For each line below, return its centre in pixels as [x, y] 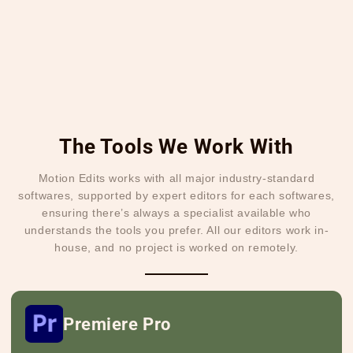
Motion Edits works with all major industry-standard [176, 178]
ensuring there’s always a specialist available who [176, 213]
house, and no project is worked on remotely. [176, 248]
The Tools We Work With [176, 147]
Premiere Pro [117, 324]
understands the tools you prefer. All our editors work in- [176, 230]
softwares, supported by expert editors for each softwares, [176, 196]
